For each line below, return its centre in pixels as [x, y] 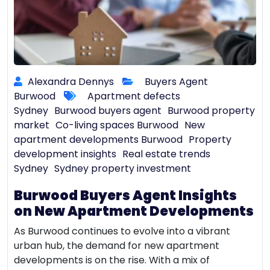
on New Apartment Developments [134, 211]
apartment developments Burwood [98, 139]
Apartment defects [134, 96]
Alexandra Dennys [70, 81]
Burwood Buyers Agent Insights [125, 195]
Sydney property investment [123, 168]
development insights [65, 154]
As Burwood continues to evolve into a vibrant [122, 231]
